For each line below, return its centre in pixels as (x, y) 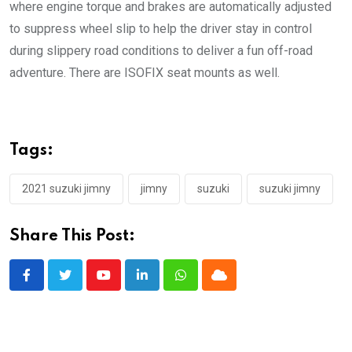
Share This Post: (72, 236)
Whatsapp (207, 284)
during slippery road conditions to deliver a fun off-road (161, 50)
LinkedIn (165, 284)
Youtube (125, 284)
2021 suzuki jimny (66, 188)
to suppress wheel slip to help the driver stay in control (161, 28)
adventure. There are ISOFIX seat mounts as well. (145, 72)
